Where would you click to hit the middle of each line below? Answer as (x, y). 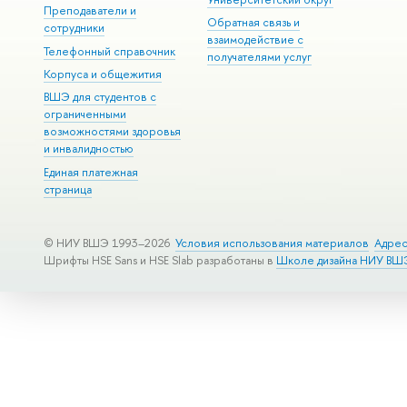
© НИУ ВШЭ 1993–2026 (106, 243)
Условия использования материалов (272, 243)
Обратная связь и (254, 22)
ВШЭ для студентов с (99, 97)
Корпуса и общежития (102, 74)
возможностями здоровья (112, 132)
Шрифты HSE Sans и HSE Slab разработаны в (159, 260)
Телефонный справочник (109, 51)
